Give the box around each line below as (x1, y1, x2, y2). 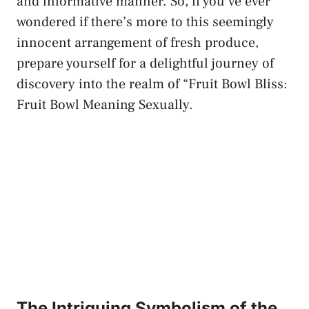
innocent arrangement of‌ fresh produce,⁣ (17, 34, 259, 52)
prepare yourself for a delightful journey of (17, 54, 274, 73)
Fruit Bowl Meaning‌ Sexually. (17, 96, 193, 114)
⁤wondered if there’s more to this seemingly (17, 13, 274, 32)
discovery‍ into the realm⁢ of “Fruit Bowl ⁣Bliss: (17, 75, 288, 94)
